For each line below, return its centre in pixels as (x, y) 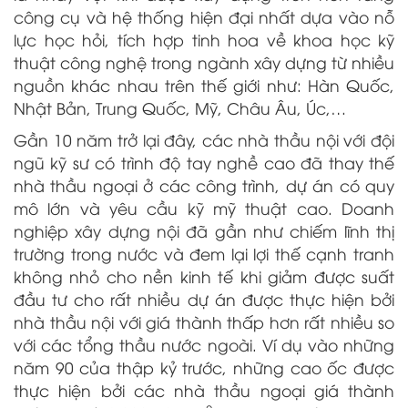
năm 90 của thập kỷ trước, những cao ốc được (204, 367)
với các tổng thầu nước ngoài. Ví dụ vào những (204, 345)
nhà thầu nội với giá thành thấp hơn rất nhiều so (204, 322)
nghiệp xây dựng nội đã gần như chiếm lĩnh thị (204, 231)
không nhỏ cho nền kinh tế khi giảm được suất (204, 276)
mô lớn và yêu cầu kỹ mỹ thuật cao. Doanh (204, 208)
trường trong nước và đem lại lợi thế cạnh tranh (204, 254)
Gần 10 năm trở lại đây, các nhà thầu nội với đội (204, 140)
